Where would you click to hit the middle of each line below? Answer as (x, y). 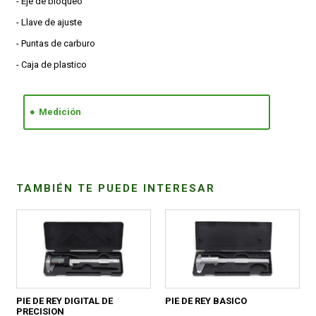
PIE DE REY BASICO (206, 301)
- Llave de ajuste (49, 22)
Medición (60, 111)
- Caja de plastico (52, 64)
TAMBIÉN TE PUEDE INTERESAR (116, 189)
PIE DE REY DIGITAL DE (65, 301)
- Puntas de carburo (56, 43)
